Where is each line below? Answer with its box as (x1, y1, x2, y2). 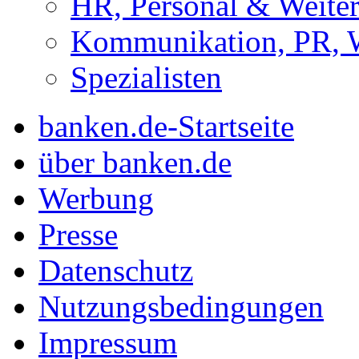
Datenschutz (38, 253, 193, 288)
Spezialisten (71, 60, 222, 95)
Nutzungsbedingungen (38, 289, 324, 325)
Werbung (38, 181, 154, 216)
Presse (38, 217, 118, 252)
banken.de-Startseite (38, 109, 294, 144)
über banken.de (38, 145, 232, 180)
